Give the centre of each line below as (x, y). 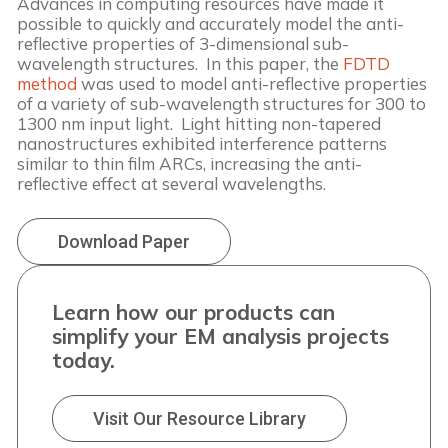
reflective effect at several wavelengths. (173, 183)
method (47, 83)
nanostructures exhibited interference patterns (202, 143)
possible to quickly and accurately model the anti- (210, 23)
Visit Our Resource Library (199, 419)
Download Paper (124, 241)
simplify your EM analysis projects (220, 335)
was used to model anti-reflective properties (252, 83)
